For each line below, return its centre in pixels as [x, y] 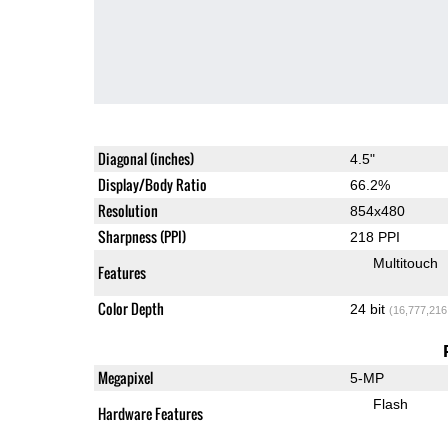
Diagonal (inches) [145, 158]
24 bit [369, 308]
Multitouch [405, 262]
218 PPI [374, 236]
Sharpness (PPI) [141, 236]
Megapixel [125, 377]
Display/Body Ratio [152, 184]
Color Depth [130, 308]
